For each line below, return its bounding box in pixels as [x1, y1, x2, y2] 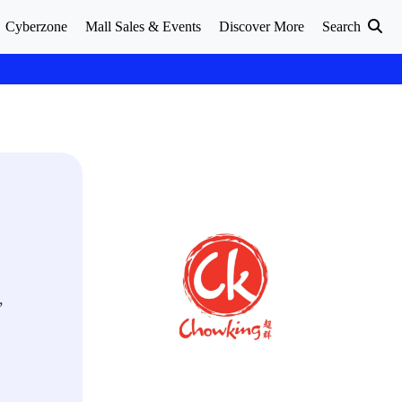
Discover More [219, 19, 304, 34]
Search [322, 19, 364, 34]
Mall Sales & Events [85, 19, 201, 34]
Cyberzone [5, 19, 67, 34]
